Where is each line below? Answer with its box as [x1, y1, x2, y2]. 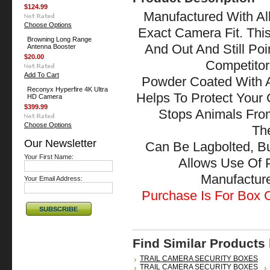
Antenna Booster [27, 43, 76, 50]
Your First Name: [24, 153, 74, 160]
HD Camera [27, 93, 62, 100]
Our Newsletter [24, 137, 96, 149]
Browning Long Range [27, 36, 92, 43]
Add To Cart [24, 71, 59, 78]
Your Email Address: [24, 175, 83, 182]
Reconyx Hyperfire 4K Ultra [27, 86, 108, 93]
